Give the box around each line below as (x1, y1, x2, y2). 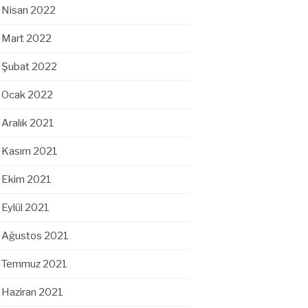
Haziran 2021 (1, 286, 63, 298)
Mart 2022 (1, 32, 52, 45)
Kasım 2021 (1, 145, 58, 157)
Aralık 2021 (1, 117, 54, 129)
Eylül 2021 (1, 201, 49, 214)
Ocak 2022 (1, 89, 53, 101)
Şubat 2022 (1, 60, 57, 73)
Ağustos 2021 (1, 230, 69, 242)
